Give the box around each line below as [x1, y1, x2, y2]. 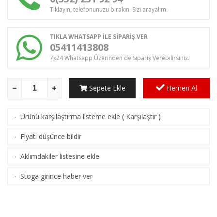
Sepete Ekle [87, 83, 125, 93]
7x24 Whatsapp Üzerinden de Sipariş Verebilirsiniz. [50, 53, 189, 62]
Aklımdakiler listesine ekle [20, 151, 99, 161]
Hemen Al [164, 83, 197, 93]
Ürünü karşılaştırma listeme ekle [20, 111, 120, 121]
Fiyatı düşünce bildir [20, 131, 81, 141]
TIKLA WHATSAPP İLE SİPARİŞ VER [50, 32, 148, 41]
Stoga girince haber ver [20, 171, 93, 181]
